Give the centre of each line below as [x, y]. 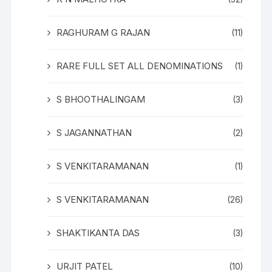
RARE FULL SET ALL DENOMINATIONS [140, 66]
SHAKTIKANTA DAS [98, 233]
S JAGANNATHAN [94, 132]
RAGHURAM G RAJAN [104, 32]
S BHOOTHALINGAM [101, 99]
